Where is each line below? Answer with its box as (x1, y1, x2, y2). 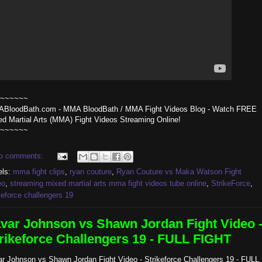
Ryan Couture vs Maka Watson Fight (116, 167, 242, 176)
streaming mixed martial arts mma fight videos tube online (10, 179, 206, 188)
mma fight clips (13, 167, 65, 176)
